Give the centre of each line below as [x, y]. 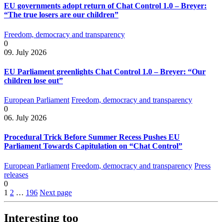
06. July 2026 [25, 118]
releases [16, 174]
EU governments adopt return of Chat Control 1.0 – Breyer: [105, 6]
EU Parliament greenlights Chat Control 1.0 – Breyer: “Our [105, 71]
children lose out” [33, 80]
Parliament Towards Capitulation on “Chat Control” [93, 146]
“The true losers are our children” [61, 15]
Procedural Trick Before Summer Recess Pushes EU [92, 137]
